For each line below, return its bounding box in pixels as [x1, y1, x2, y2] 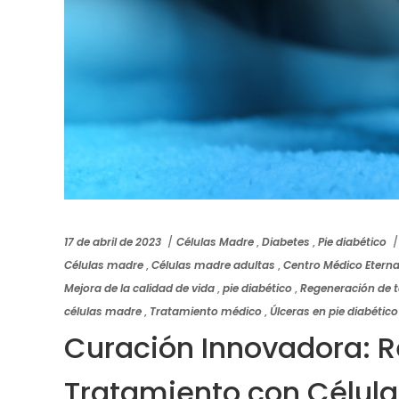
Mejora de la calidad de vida [64, 280, 215, 296]
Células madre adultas [151, 256, 275, 273]
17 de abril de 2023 [64, 233, 161, 249]
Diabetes [262, 233, 310, 249]
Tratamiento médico [150, 303, 262, 319]
